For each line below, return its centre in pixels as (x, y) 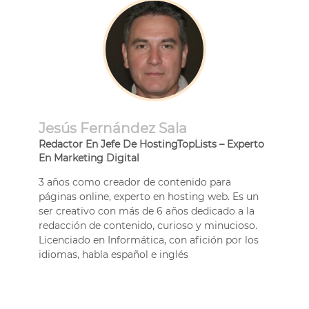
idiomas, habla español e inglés (113, 255)
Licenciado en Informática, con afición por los (149, 240)
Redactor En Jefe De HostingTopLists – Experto (151, 144)
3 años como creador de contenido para (135, 182)
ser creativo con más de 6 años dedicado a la (147, 211)
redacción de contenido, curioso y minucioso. (148, 226)
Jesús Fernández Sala (113, 129)
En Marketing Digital (89, 158)
